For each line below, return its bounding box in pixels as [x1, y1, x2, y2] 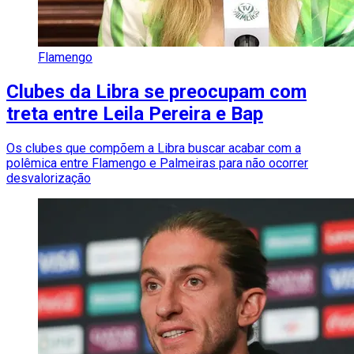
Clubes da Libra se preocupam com [6, 81, 307, 104]
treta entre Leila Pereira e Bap [6, 103, 263, 126]
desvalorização [6, 171, 91, 186]
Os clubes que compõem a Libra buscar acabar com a [6, 141, 301, 156]
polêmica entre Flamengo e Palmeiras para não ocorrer [6, 156, 308, 171]
